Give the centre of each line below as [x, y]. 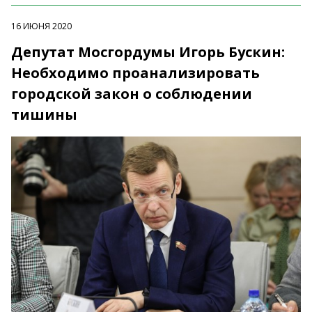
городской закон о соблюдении [132, 94]
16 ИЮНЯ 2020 [41, 26]
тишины [44, 115]
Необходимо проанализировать [135, 73]
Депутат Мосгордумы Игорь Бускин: [148, 52]
